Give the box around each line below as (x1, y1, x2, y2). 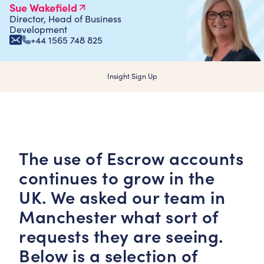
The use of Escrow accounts (19, 146, 243, 170)
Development (9, 23, 67, 35)
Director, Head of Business (9, 12, 121, 25)
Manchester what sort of (19, 204, 219, 228)
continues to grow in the (19, 166, 214, 189)
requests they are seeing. (19, 224, 224, 247)
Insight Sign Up (107, 71, 157, 81)
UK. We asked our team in (19, 185, 225, 209)
